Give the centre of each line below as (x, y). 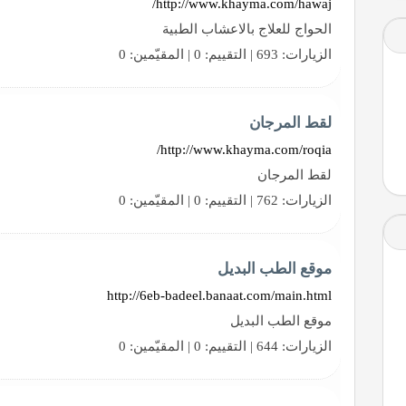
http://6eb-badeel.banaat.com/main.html (220, 295)
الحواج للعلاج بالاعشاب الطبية (247, 29)
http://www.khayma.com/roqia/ (246, 149)
